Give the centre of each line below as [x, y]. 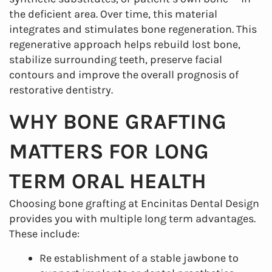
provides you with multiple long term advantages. [132, 219]
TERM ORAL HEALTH [108, 181]
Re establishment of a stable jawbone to [139, 258]
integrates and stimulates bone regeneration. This [133, 29]
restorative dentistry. [61, 90]
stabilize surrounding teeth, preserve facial [116, 59]
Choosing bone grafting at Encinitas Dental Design [134, 203]
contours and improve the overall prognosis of [124, 75]
